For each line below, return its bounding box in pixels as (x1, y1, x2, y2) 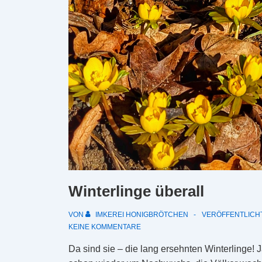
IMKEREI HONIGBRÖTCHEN (95, 211, 188, 219)
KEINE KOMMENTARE (68, 223, 141, 232)
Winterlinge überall (68, 182, 204, 201)
